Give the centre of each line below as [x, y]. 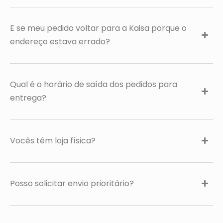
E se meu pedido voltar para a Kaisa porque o [98, 28]
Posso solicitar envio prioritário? [72, 183]
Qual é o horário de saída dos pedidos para [94, 84]
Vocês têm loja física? [53, 141]
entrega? [28, 98]
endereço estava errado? [60, 42]
